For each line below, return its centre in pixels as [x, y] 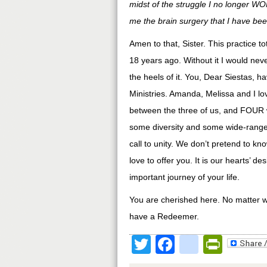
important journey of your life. [184, 177]
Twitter [179, 244]
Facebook [217, 244]
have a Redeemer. [164, 216]
